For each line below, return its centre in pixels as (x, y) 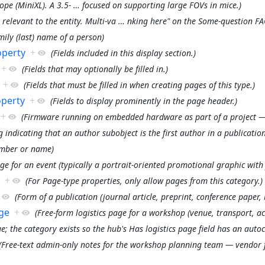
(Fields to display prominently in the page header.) (143, 101)
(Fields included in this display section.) (123, 53)
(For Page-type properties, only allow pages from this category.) (144, 180)
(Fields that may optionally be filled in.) (95, 69)
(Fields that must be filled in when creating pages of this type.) (139, 85)
